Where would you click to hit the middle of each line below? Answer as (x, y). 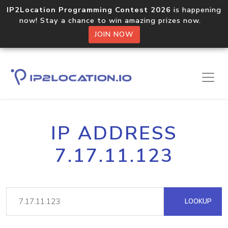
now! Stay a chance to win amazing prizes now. (114, 20)
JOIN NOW (114, 34)
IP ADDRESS (114, 133)
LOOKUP (197, 201)
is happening (196, 10)
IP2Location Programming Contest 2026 (89, 10)
